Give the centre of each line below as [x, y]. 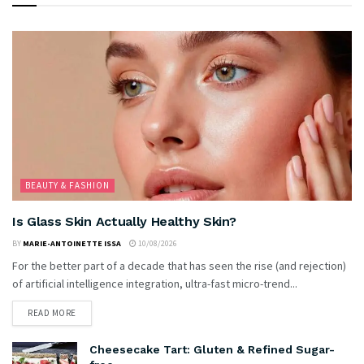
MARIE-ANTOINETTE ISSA [72, 243]
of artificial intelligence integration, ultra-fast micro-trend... [155, 283]
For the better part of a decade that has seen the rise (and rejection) [179, 265]
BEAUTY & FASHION [67, 185]
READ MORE [52, 312]
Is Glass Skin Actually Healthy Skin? [124, 221]
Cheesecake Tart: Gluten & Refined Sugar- [212, 349]
